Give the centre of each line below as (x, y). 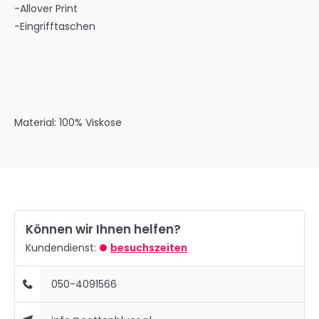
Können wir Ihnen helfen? (103, 229)
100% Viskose (90, 122)
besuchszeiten (149, 248)
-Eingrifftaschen (55, 26)
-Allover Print (46, 9)
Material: (37, 122)
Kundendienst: (61, 248)
